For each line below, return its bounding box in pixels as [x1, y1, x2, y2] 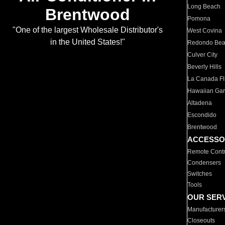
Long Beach [187, 3, 221, 10]
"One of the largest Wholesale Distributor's [12, 26, 163, 35]
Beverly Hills [187, 63, 222, 70]
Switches [187, 170, 212, 177]
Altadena [187, 99, 212, 106]
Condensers [187, 159, 221, 166]
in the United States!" [50, 38, 125, 47]
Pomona [187, 15, 211, 22]
